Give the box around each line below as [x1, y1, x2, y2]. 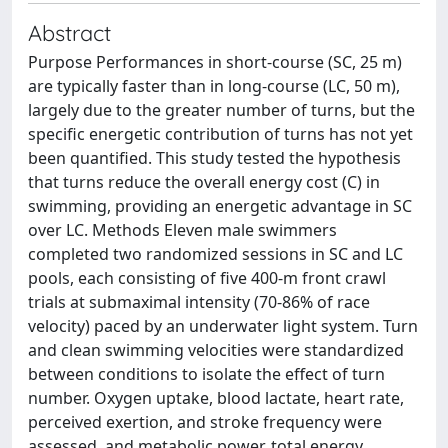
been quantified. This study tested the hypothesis [28, 147, 401, 169]
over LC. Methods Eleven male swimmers [28, 219, 337, 241]
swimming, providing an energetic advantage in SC [28, 195, 412, 217]
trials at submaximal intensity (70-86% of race [28, 291, 370, 313]
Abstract [28, 19, 111, 46]
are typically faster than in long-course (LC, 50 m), [28, 75, 400, 97]
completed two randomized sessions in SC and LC [28, 243, 403, 265]
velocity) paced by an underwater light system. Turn [28, 315, 418, 337]
